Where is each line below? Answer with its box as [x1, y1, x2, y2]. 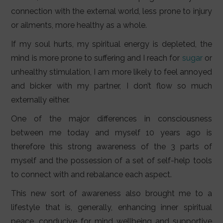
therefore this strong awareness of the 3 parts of [11, 142, 212, 152]
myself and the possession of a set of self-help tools [11, 156, 212, 166]
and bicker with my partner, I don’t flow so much [11, 81, 212, 91]
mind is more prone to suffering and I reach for [11, 53, 182, 63]
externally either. [11, 95, 70, 105]
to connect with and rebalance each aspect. [11, 170, 172, 180]
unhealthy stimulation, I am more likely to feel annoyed [11, 67, 212, 77]
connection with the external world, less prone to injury [11, 6, 212, 16]
